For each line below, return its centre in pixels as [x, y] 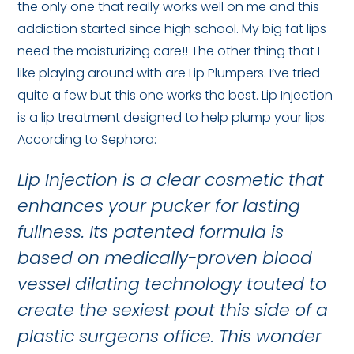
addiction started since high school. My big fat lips [172, 29]
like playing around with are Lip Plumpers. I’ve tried [169, 73]
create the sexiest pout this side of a [173, 310]
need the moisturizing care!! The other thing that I [169, 51]
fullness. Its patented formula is [151, 232]
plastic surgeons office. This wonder [170, 336]
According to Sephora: [87, 139]
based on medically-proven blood [165, 258]
